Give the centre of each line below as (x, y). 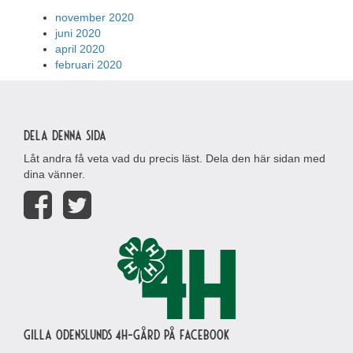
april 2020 (80, 49)
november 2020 (95, 17)
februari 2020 (89, 65)
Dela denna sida (65, 135)
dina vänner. (54, 174)
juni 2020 (78, 33)
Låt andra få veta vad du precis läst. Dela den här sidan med (175, 158)
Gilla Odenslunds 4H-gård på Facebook (126, 334)
